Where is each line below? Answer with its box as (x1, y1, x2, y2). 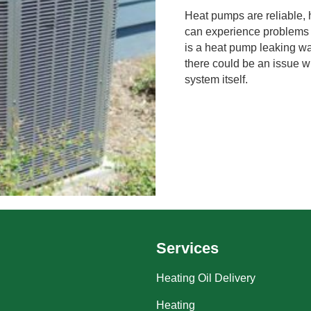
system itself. (185, 74, 249, 86)
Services (155, 239, 219, 257)
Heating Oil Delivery (155, 271, 255, 284)
